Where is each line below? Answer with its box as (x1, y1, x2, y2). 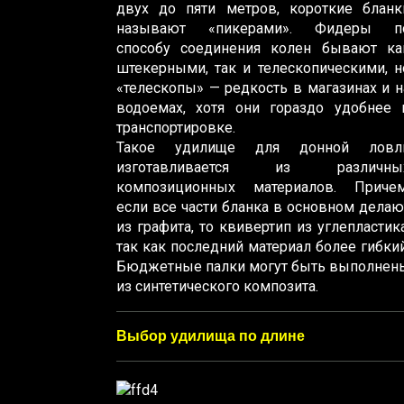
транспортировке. (116, 118, 235, 136)
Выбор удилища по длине (116, 327, 305, 344)
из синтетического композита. (116, 277, 318, 295)
